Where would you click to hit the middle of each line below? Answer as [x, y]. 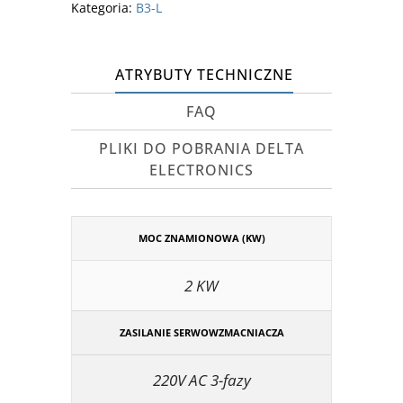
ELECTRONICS [201, 170]
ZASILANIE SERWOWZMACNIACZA [201, 332]
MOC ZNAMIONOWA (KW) [201, 237]
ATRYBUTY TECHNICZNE [204, 74]
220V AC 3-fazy [201, 380]
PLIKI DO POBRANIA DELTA [201, 148]
